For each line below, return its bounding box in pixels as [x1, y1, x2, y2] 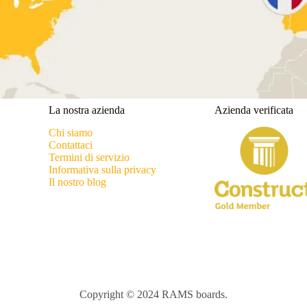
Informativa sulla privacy [48, 164, 156, 176]
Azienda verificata [214, 104, 293, 116]
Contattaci [48, 139, 93, 151]
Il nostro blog [48, 176, 106, 188]
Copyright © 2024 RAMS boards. [79, 288, 228, 301]
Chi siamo [48, 127, 93, 139]
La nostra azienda [48, 104, 125, 116]
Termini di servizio [48, 151, 130, 164]
